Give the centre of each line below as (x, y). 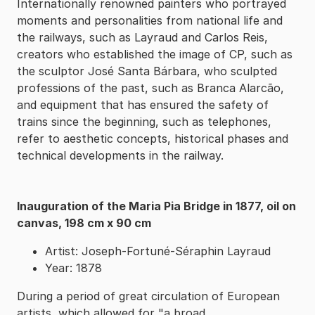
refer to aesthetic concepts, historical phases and (153, 138)
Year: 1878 (73, 268)
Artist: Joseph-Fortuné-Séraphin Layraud (158, 251)
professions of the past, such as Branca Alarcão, (150, 88)
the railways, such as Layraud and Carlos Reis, (142, 37)
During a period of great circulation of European (148, 296)
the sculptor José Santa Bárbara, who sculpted (147, 71)
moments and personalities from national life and (150, 20)
